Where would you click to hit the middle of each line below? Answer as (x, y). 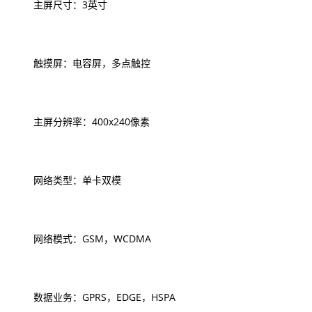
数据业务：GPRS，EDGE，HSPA (95, 297)
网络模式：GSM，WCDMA (83, 239)
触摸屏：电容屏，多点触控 (82, 63)
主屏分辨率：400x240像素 (82, 122)
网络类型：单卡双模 (68, 180)
